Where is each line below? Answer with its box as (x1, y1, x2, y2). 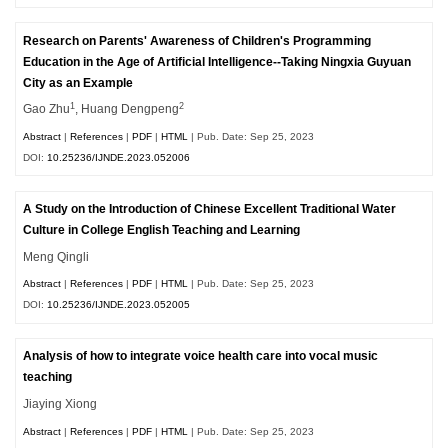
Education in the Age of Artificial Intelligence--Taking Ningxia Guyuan (23, 55, 412, 68)
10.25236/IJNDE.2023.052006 (47, 152, 191, 164)
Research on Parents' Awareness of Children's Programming (23, 34, 372, 47)
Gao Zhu (23, 103, 71, 116)
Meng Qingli (23, 250, 90, 263)
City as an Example (23, 76, 134, 89)
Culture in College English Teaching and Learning (23, 223, 301, 236)
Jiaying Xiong (23, 397, 98, 410)
